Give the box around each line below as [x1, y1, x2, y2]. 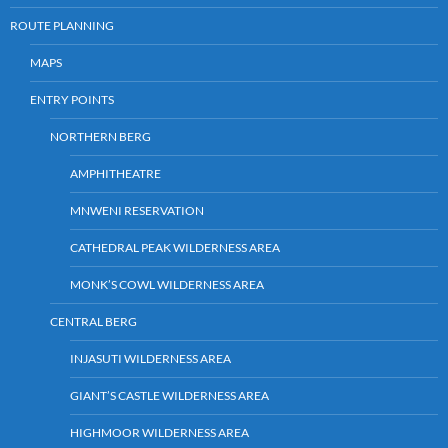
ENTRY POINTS [30, 91, 114, 107]
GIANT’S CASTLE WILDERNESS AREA [70, 387, 269, 403]
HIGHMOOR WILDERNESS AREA [70, 424, 249, 440]
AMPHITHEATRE [70, 165, 161, 181]
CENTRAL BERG [50, 313, 137, 329]
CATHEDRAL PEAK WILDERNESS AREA [70, 239, 280, 255]
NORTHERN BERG [50, 128, 151, 144]
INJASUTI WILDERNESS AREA [70, 350, 231, 366]
